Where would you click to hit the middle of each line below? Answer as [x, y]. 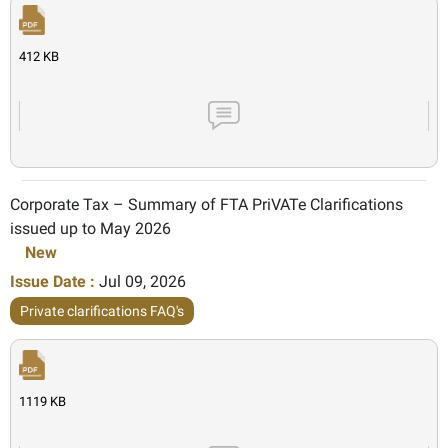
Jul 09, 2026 [142, 281]
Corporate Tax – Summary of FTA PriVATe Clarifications [206, 204]
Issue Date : [52, 281]
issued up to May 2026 [90, 228]
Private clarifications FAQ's [102, 310]
